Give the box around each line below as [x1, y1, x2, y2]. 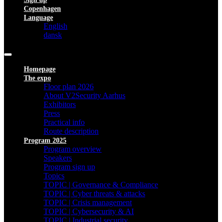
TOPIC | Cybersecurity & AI [44, 207, 134, 216]
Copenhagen [24, 5, 61, 12]
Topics [44, 171, 64, 180]
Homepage [24, 65, 55, 73]
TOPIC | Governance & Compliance [44, 180, 158, 189]
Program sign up [44, 163, 95, 171]
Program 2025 [24, 137, 66, 144]
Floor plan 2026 [44, 82, 94, 91]
